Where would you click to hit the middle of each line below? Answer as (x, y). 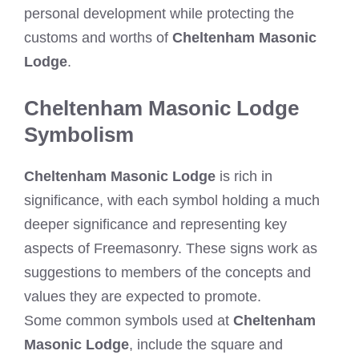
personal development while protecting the (159, 13)
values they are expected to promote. (143, 296)
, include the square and (206, 344)
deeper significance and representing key (155, 224)
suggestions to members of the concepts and (167, 272)
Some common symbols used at (129, 320)
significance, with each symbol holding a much (172, 200)
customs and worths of (98, 37)
